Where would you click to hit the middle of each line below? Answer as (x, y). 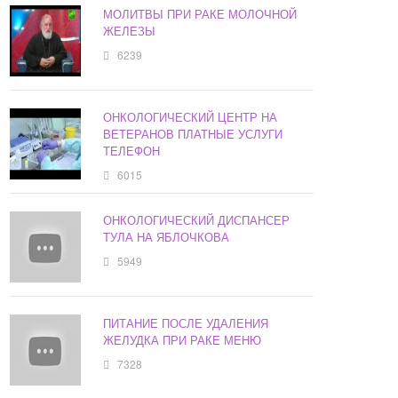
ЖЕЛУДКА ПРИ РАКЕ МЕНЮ (183, 340)
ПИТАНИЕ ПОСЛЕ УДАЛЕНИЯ (186, 323)
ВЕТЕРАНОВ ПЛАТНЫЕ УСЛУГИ (193, 134)
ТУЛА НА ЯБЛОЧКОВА (167, 237)
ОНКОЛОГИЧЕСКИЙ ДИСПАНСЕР (197, 220)
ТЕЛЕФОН (132, 151)
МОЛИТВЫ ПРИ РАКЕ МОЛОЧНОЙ (200, 14)
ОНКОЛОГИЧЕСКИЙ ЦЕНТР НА (191, 117)
